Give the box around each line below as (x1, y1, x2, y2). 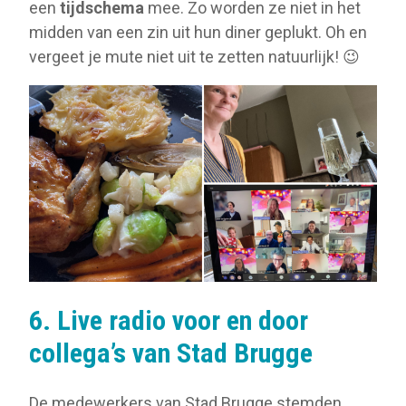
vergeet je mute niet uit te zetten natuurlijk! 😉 (29, 47, 360, 67)
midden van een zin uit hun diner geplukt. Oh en (29, 23, 367, 43)
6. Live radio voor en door (29, 304, 308, 336)
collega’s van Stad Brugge (29, 336, 313, 369)
